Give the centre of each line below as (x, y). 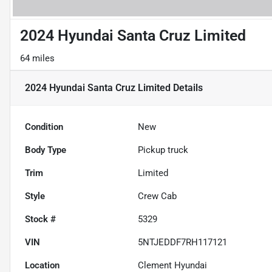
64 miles (37, 59)
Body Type (46, 150)
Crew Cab (158, 196)
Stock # (40, 219)
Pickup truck (163, 150)
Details (187, 88)
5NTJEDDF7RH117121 (183, 243)
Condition (44, 127)
